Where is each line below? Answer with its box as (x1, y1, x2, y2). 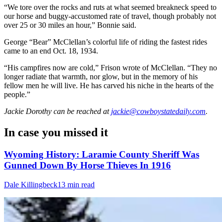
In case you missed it (4, 125, 108, 139)
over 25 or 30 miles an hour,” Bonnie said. (4, 21, 136, 30)
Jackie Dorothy (4, 107, 52, 116)
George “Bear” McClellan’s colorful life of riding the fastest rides (4, 38, 207, 47)
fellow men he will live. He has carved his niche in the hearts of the (4, 81, 214, 90)
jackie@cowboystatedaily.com (111, 107, 206, 116)
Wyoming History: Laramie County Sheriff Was (4, 149, 199, 160)
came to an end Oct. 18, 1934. (4, 47, 98, 55)
